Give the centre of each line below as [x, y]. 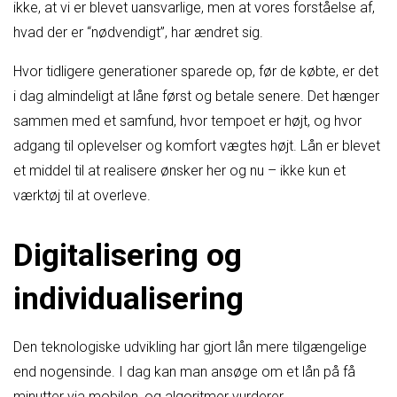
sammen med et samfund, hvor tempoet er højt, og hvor [187, 121]
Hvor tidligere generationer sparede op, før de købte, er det [196, 72]
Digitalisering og [128, 256]
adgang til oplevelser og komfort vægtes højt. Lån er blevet [197, 146]
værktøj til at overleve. [82, 196]
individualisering [128, 299]
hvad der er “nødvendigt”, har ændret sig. [138, 33]
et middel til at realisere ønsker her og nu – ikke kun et [179, 171]
